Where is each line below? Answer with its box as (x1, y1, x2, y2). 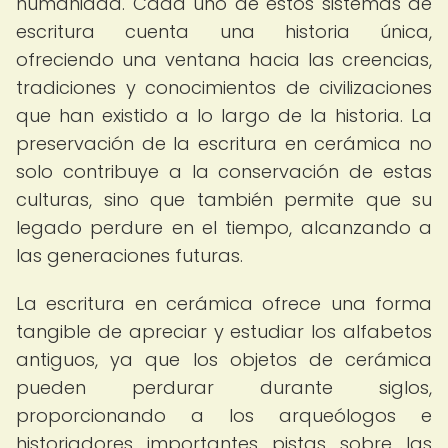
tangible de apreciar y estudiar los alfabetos (16, 319, 432, 344)
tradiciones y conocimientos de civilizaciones (16, 75, 432, 100)
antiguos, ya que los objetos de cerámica (16, 347, 432, 372)
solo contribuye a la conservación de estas (16, 159, 432, 184)
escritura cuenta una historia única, (16, 19, 432, 44)
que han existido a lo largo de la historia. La (16, 103, 432, 128)
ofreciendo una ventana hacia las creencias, (16, 47, 432, 72)
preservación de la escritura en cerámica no (16, 131, 432, 156)
